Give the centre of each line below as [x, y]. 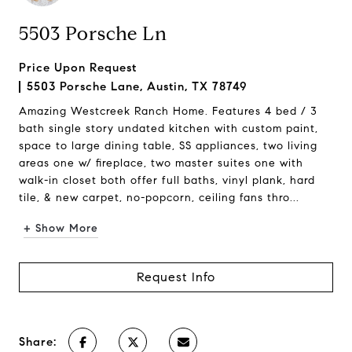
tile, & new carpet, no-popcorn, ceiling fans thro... [159, 198]
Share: [38, 342]
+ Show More [61, 228]
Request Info [176, 277]
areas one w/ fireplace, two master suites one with [161, 163]
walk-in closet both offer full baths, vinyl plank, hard [167, 180]
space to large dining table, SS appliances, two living [168, 146]
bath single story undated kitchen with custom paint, [169, 128]
